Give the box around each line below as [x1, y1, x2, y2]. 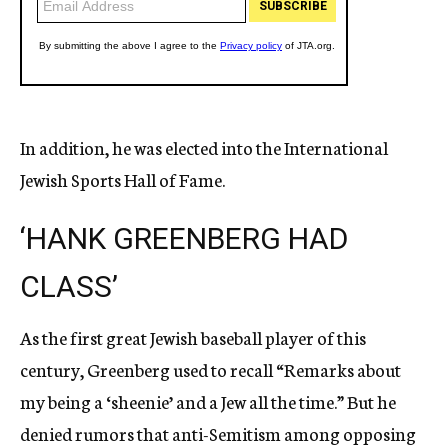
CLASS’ [20, 269, 118, 305]
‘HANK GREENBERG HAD [20, 221, 348, 257]
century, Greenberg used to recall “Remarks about [20, 356, 401, 383]
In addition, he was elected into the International [20, 134, 388, 161]
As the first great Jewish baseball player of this [20, 324, 366, 351]
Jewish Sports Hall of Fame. [20, 166, 225, 193]
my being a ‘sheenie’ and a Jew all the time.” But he [20, 388, 396, 415]
